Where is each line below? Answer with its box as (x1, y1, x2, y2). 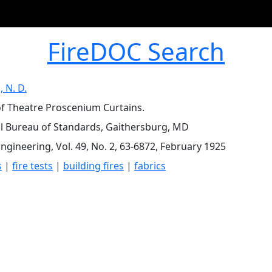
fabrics (134, 159, 166, 172)
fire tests (12, 159, 53, 172)
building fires (63, 159, 124, 172)
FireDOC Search (47, 35, 225, 68)
